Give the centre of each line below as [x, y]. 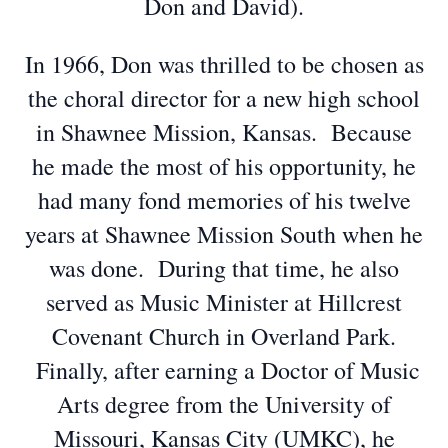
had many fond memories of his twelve [224, 200]
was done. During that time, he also [224, 268]
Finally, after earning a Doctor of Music [224, 370]
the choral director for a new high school [224, 98]
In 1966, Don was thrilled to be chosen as [224, 64]
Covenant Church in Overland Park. [224, 336]
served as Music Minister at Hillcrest [224, 302]
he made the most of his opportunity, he [224, 166]
